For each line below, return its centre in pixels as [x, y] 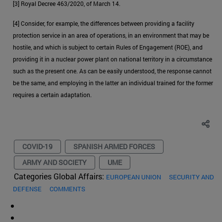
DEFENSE [27, 189]
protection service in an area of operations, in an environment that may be [111, 35]
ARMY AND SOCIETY [55, 162]
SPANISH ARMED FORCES [114, 146]
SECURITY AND [192, 177]
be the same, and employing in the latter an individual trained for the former [113, 83]
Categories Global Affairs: [60, 176]
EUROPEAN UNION [134, 177]
